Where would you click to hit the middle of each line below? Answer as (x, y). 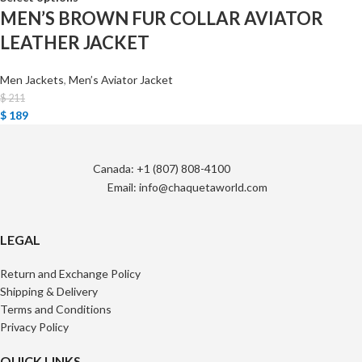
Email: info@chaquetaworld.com (187, 187)
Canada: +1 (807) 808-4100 (162, 168)
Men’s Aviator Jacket (121, 79)
